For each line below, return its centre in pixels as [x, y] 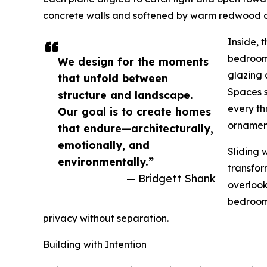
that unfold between [113, 78]
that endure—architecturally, [136, 128]
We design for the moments [133, 62]
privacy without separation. [106, 218]
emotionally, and [104, 145]
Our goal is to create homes [134, 112]
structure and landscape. [125, 95]
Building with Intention [95, 245]
